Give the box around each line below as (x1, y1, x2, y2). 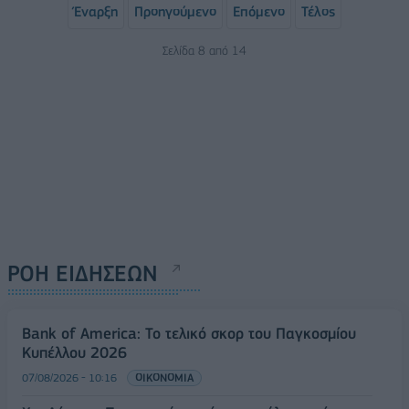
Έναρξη (74, 4, 118, 20)
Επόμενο (233, 4, 285, 20)
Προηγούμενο (134, 4, 216, 20)
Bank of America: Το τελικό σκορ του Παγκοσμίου (22, 324, 356, 342)
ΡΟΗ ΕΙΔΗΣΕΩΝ (7, 260, 158, 287)
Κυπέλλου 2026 (22, 343, 127, 362)
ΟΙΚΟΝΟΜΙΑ (135, 371, 194, 384)
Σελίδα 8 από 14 (163, 43, 246, 58)
